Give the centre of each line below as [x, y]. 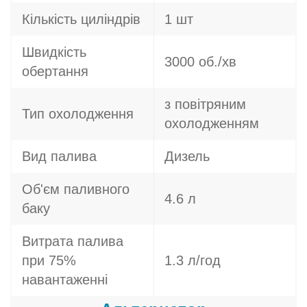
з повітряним [205, 104]
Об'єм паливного [76, 189]
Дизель [187, 156]
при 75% [49, 260]
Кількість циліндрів [81, 19]
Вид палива [59, 156]
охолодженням [212, 123]
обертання [55, 71]
